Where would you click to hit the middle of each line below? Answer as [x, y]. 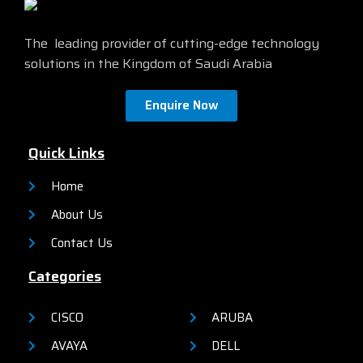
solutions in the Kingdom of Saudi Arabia [148, 64]
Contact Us [81, 243]
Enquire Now [181, 106]
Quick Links [66, 154]
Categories [65, 277]
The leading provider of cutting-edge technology [172, 44]
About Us [77, 215]
